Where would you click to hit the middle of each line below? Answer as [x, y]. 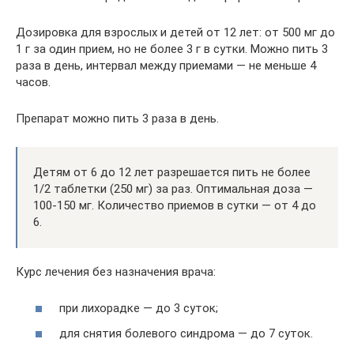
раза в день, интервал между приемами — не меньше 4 [166, 65]
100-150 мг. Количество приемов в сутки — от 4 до [175, 205]
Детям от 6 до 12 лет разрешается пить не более [172, 172]
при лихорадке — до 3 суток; [139, 308]
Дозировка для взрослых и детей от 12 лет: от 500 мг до [175, 32]
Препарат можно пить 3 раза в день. [117, 118]
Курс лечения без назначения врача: [116, 271]
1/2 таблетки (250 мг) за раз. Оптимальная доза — [173, 188]
